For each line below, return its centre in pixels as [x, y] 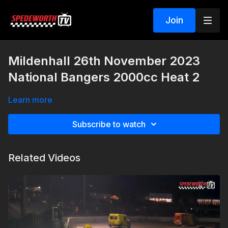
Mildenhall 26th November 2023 [104, 61]
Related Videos [44, 158]
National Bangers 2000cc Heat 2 [104, 77]
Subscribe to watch [109, 124]
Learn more [30, 100]
